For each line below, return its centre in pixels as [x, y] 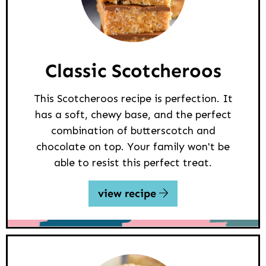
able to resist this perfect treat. [133, 162]
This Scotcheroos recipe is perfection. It [133, 98]
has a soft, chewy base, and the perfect [133, 114]
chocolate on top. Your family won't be [133, 146]
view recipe [128, 193]
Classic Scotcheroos [133, 70]
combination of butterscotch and [133, 130]
